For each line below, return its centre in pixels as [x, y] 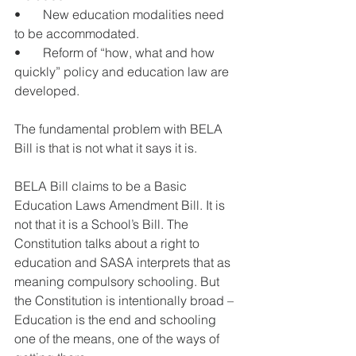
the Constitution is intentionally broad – [126, 301]
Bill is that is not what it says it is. [107, 148]
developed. [47, 91]
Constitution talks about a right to [108, 244]
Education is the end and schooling [117, 320]
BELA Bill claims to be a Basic [102, 186]
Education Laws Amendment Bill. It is [121, 205]
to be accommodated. [77, 34]
